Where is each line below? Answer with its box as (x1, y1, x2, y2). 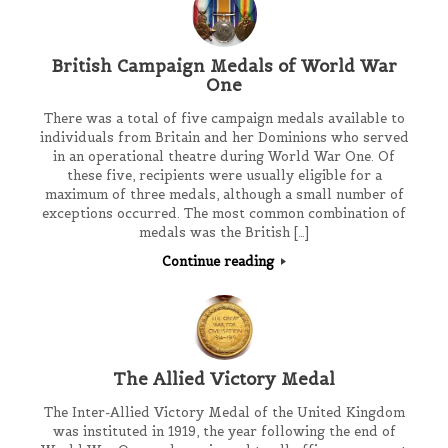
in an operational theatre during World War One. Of (53, 147, 395, 165)
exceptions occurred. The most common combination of (42, 204, 406, 222)
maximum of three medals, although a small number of (44, 185, 404, 203)
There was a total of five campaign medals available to (43, 109, 405, 127)
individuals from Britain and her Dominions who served (39, 128, 409, 146)
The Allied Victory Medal (113, 368, 335, 391)
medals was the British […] (139, 223, 309, 241)
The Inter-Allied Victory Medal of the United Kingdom (43, 404, 405, 422)
